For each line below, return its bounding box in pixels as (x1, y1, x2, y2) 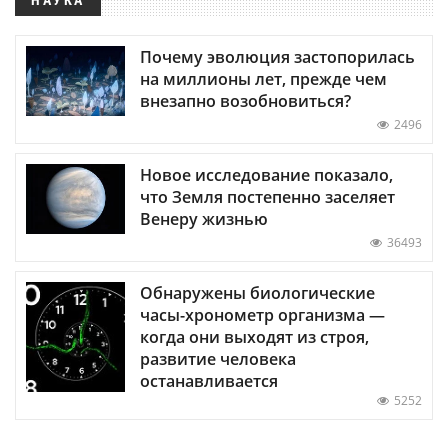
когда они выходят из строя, (140, 325, 369, 348)
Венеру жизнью (140, 207, 268, 230)
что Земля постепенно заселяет (140, 185, 395, 208)
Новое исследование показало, (140, 163, 393, 186)
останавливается (140, 369, 278, 392)
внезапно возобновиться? (140, 89, 351, 112)
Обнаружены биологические (140, 281, 375, 304)
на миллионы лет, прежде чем (140, 67, 387, 90)
